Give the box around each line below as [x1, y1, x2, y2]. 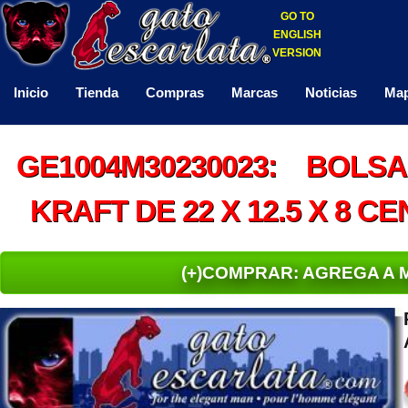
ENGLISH [272, 28, 321, 41]
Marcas [231, 85, 278, 100]
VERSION [272, 46, 321, 59]
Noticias [305, 85, 357, 100]
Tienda [76, 85, 118, 100]
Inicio [14, 85, 48, 100]
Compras [146, 85, 204, 100]
